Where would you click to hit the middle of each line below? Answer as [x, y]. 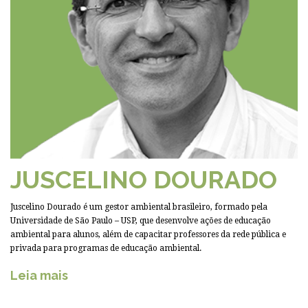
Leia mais [39, 275]
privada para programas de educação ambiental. [106, 248]
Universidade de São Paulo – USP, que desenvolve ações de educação [141, 220]
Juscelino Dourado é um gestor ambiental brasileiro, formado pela [139, 207]
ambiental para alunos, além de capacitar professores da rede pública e [148, 234]
